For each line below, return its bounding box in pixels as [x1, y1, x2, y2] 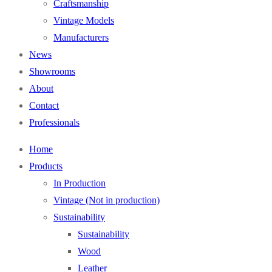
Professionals [29, 117, 80, 127]
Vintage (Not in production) [53, 195, 160, 205]
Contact [29, 100, 59, 110]
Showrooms [29, 66, 75, 76]
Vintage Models [53, 15, 114, 25]
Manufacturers [53, 32, 109, 42]
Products [29, 161, 63, 171]
